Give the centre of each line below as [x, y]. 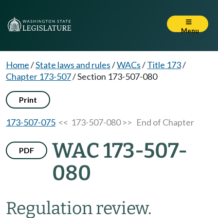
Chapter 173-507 [38, 76]
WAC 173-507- [120, 151]
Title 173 [164, 65]
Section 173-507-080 [117, 76]
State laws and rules [73, 65]
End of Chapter [165, 122]
